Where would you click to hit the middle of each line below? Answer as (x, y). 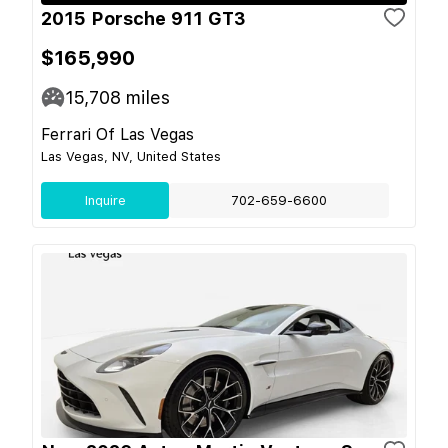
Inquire (105, 200)
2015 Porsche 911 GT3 (143, 18)
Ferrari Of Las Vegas (117, 134)
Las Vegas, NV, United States (131, 156)
